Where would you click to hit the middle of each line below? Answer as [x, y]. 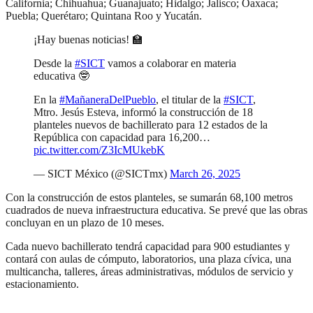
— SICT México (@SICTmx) [102, 174]
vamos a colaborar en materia [170, 64]
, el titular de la [190, 100]
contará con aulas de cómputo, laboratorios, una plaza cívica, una [148, 259]
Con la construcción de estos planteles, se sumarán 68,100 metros [149, 198]
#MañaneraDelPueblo [108, 100]
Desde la [54, 64]
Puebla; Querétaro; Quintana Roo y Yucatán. [104, 16]
